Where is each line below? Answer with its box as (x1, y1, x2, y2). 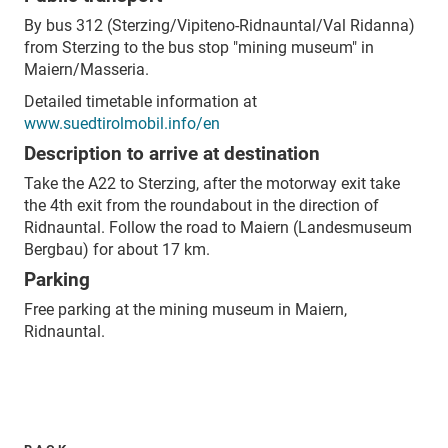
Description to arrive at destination (24, 142, 320, 165)
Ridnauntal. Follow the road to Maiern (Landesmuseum (24, 217, 412, 237)
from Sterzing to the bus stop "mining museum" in (24, 37, 374, 57)
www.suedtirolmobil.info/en (24, 113, 220, 133)
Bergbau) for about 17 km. (24, 239, 210, 259)
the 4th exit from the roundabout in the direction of (24, 195, 379, 215)
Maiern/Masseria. (24, 59, 153, 79)
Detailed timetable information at (24, 91, 257, 111)
